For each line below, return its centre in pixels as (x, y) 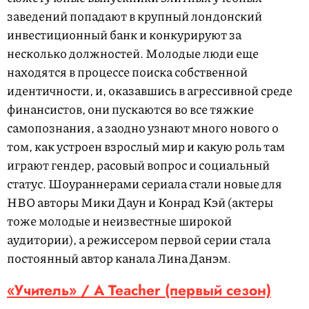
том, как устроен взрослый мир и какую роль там (146, 146)
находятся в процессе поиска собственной (127, 71)
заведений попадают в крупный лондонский (134, 16)
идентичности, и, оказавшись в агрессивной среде (150, 90)
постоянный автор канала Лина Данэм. (119, 258)
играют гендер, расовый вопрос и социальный (138, 165)
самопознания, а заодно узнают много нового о (143, 127)
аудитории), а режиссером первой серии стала (139, 239)
